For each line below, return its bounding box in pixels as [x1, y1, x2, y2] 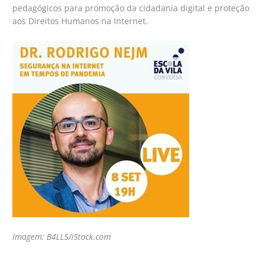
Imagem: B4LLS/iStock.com [12, 231, 111, 243]
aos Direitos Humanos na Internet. [12, 15, 148, 27]
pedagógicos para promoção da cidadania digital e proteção [12, 2, 250, 14]
